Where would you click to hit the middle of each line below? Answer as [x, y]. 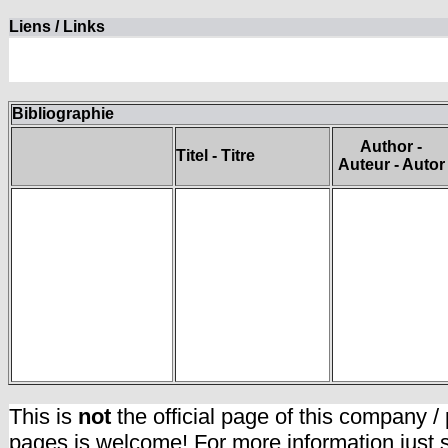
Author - [391, 146]
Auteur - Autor [391, 164]
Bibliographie [63, 113]
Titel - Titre [215, 155]
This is [43, 416]
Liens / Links [57, 26]
